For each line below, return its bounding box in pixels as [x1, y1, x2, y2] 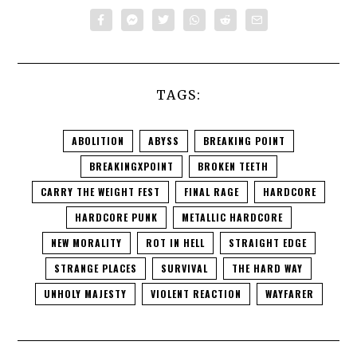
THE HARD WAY [232, 261, 303, 276]
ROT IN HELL [145, 236, 205, 250]
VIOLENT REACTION [150, 287, 241, 301]
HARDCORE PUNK [74, 210, 158, 225]
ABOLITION [72, 134, 124, 148]
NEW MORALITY [50, 236, 122, 250]
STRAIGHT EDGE [228, 236, 307, 250]
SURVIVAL [161, 261, 208, 276]
